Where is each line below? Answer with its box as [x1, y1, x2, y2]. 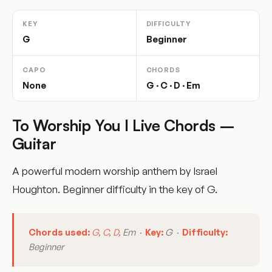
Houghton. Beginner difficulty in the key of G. [12, 183, 217, 196]
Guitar [12, 134, 56, 154]
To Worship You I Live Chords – [12, 115, 235, 135]
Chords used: [29, 226, 90, 239]
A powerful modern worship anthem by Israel [12, 165, 217, 178]
